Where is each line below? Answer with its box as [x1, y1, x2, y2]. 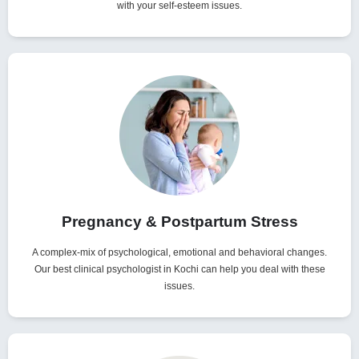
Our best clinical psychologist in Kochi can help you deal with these [34, 264, 325, 276]
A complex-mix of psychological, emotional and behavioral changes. [32, 247, 327, 259]
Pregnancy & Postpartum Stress [61, 213, 298, 231]
